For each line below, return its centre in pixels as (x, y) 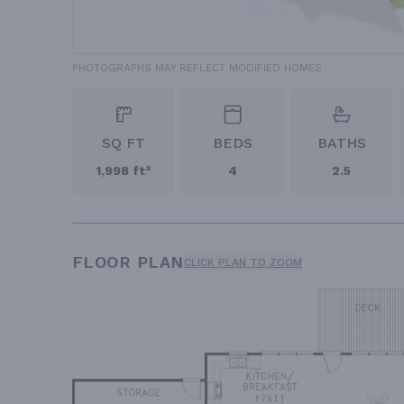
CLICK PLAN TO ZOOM (243, 262)
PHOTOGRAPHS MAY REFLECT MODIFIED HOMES (197, 67)
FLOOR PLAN (128, 262)
